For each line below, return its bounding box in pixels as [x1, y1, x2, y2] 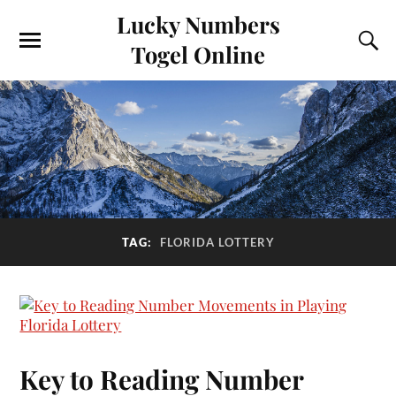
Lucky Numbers [116, 9, 280, 39]
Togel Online [131, 39, 265, 69]
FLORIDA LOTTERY [159, 234, 275, 249]
